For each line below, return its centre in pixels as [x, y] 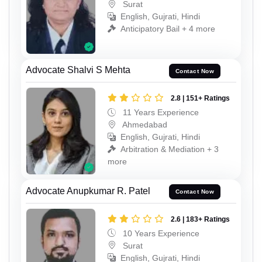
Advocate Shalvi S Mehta [78, 70]
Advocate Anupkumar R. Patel [88, 191]
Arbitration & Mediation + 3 [170, 149]
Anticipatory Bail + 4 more [168, 29]
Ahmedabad [144, 125]
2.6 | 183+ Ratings [200, 219]
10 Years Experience [160, 233]
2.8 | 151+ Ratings [200, 99]
